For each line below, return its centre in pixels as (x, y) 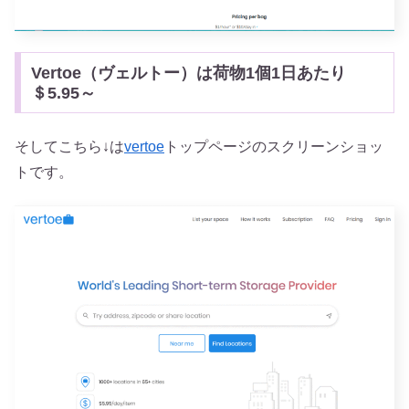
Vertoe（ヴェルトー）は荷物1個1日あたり (188, 73)
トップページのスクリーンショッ (274, 147)
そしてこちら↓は (69, 147)
